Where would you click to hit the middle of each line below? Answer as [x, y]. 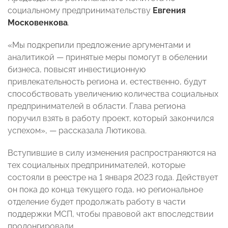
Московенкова [38, 23]
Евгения [169, 11]
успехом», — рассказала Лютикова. [77, 131]
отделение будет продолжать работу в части [97, 202]
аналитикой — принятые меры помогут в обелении [108, 58]
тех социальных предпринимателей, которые [96, 165]
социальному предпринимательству [80, 11]
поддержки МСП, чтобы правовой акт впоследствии [111, 214]
